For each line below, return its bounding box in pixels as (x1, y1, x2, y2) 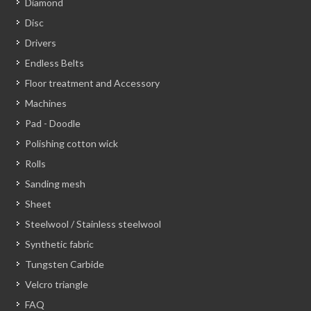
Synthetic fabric (25, 238, 94, 251)
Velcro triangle (25, 278, 88, 291)
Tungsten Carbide (25, 258, 104, 271)
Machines (25, 97, 67, 110)
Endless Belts (25, 57, 84, 69)
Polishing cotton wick (25, 137, 118, 150)
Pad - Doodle (25, 117, 81, 130)
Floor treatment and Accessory (25, 77, 160, 90)
